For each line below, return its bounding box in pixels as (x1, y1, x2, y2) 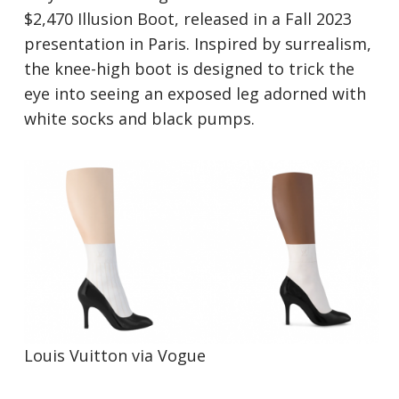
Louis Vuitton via (24, 345, 159, 367)
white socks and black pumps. (24, 108, 260, 130)
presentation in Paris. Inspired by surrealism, (24, 33, 372, 55)
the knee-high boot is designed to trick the (24, 58, 355, 80)
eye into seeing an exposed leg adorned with (24, 83, 367, 105)
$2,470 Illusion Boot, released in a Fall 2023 (24, 8, 353, 30)
